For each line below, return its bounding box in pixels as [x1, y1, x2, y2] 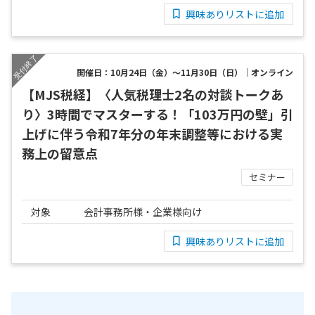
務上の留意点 [22, 144, 98, 163]
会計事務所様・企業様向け [84, 205, 202, 219]
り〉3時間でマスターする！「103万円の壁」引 [22, 105, 293, 124]
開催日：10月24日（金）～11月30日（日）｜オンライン [77, 66, 293, 79]
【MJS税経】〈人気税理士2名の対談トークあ [22, 85, 283, 104]
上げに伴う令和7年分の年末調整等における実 [22, 124, 283, 143]
